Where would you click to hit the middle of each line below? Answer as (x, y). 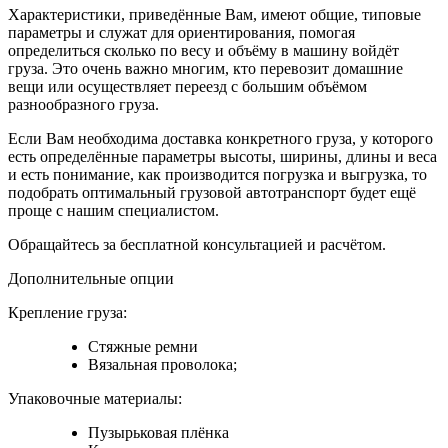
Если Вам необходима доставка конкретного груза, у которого (220, 138)
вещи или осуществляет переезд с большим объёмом (187, 86)
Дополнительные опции (91, 278)
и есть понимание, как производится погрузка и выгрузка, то (217, 174)
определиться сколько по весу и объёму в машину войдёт (203, 50)
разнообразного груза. (83, 104)
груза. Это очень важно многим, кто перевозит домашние (205, 68)
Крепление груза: (67, 312)
